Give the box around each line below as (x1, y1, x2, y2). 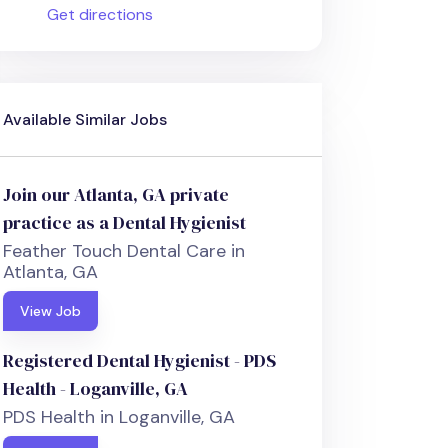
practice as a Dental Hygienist (3, 210, 247, 236)
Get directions (47, 4, 154, 26)
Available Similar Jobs (3, 109, 168, 131)
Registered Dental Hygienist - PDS (3, 348, 277, 374)
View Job (20, 302, 82, 321)
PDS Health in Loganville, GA (3, 405, 236, 430)
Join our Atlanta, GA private (3, 182, 230, 208)
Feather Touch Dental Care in (3, 239, 246, 264)
